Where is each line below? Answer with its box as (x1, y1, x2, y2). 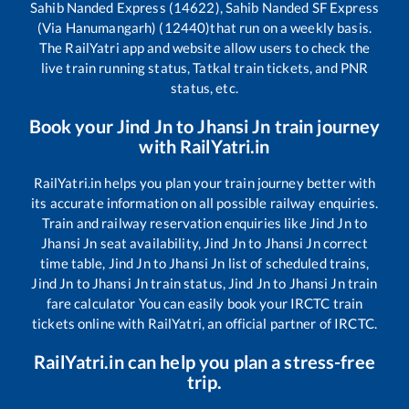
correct (320, 235, 368, 252)
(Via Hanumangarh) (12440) (37, 19, 211, 37)
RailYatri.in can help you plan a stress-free (34, 351, 375, 373)
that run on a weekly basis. (210, 19, 372, 37)
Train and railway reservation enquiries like (41, 215, 309, 232)
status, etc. (171, 79, 238, 97)
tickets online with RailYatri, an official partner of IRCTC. (32, 315, 377, 332)
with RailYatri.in (139, 135, 270, 158)
